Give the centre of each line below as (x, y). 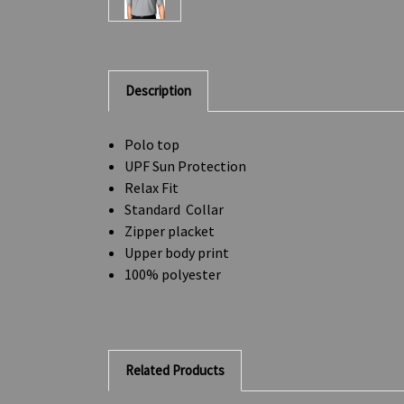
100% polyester (173, 274)
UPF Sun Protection (186, 165)
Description (158, 90)
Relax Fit (152, 187)
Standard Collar (174, 209)
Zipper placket (170, 230)
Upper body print (177, 252)
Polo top (152, 144)
